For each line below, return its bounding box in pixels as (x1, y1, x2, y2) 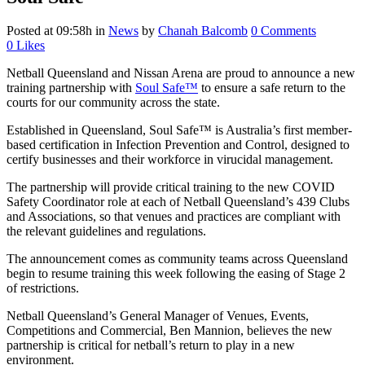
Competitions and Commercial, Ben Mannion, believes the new (7, 323, 332, 338)
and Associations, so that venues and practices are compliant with (7, 209, 341, 224)
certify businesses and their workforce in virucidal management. (7, 152, 333, 167)
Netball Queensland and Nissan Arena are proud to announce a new (7, 66, 355, 81)
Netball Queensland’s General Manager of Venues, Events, (7, 309, 309, 323)
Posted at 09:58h (7, 24, 92, 38)
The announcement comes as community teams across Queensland (7, 252, 348, 266)
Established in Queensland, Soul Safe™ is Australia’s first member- (7, 123, 352, 138)
